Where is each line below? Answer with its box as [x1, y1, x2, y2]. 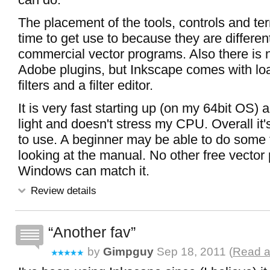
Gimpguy [103, 245, 154, 258]
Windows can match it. [18, 163, 149, 178]
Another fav [53, 224, 131, 240]
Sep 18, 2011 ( [154, 245, 233, 258]
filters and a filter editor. [18, 78, 153, 93]
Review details [28, 184, 96, 196]
